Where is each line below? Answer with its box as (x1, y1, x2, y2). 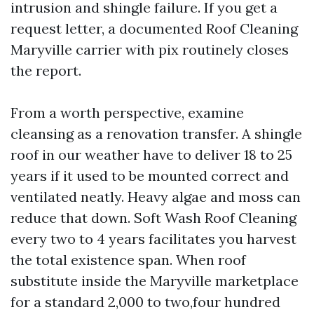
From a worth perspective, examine (11, 104, 244, 121)
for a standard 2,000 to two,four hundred (11, 293, 280, 310)
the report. (11, 62, 81, 79)
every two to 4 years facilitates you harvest (11, 230, 296, 247)
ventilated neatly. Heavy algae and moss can (11, 188, 301, 205)
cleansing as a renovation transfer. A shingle (11, 125, 302, 142)
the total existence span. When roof (11, 251, 246, 268)
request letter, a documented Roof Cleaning (11, 20, 298, 37)
